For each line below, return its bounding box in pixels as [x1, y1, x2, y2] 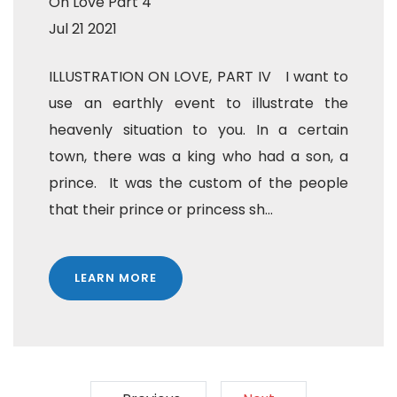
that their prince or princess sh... [49, 199, 273, 220]
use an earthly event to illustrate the [49, 93, 348, 113]
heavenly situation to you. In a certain [49, 120, 348, 140]
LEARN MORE [74, 269, 157, 286]
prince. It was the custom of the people [49, 173, 348, 193]
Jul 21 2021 [49, 19, 117, 39]
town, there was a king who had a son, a [49, 146, 348, 167]
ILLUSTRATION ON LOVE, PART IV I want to [49, 66, 348, 87]
